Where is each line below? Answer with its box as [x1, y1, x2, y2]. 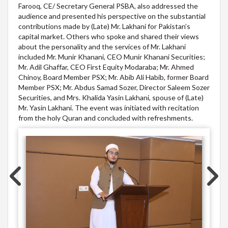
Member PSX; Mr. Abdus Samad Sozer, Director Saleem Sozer [18, 83, 210, 92]
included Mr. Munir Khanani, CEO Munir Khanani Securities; [18, 52, 205, 62]
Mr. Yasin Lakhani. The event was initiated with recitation [18, 103, 199, 112]
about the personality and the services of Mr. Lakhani [18, 42, 186, 51]
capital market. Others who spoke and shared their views [18, 32, 199, 41]
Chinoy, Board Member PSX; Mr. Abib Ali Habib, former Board [18, 73, 209, 82]
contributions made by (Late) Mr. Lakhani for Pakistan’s [18, 22, 190, 31]
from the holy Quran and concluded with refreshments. [18, 113, 193, 123]
